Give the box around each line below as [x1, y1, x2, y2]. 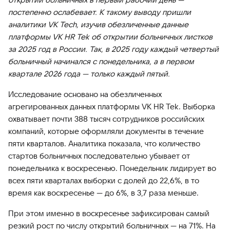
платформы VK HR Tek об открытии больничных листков [8, 32, 213, 42]
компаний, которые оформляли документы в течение [8, 126, 204, 136]
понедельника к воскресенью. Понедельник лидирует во [8, 163, 216, 173]
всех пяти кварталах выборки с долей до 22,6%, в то [8, 176, 199, 185]
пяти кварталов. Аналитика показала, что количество [8, 139, 200, 148]
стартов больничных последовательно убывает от [8, 151, 190, 161]
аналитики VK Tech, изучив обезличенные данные [8, 20, 188, 29]
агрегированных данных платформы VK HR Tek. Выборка [8, 102, 215, 111]
